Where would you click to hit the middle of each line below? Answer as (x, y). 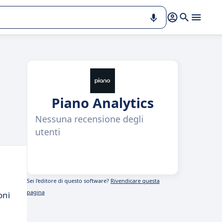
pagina (36, 192)
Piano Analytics (103, 103)
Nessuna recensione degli (89, 119)
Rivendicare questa (135, 181)
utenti (48, 132)
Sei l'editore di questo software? (69, 181)
